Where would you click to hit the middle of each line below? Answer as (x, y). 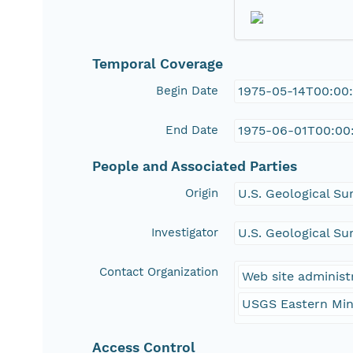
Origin (202, 193)
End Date (192, 130)
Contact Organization (159, 272)
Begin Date (188, 91)
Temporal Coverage (158, 64)
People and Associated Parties (195, 167)
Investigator (185, 233)
